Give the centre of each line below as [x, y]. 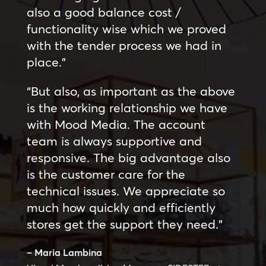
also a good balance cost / [104, 12]
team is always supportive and [114, 140]
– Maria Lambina [64, 252]
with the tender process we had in [124, 45]
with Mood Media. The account [116, 124]
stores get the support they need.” [124, 224]
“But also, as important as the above [131, 91]
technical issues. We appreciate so [126, 190]
